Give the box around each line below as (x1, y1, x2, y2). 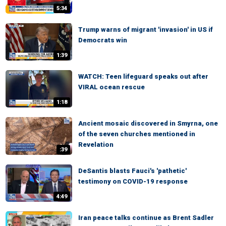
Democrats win (78, 36, 127, 44)
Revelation (78, 141, 114, 149)
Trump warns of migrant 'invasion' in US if (78, 26, 213, 34)
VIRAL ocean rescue (78, 83, 145, 91)
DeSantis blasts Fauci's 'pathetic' (78, 166, 187, 175)
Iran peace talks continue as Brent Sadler (78, 214, 214, 222)
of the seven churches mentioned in (78, 130, 195, 138)
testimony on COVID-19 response (78, 177, 188, 185)
